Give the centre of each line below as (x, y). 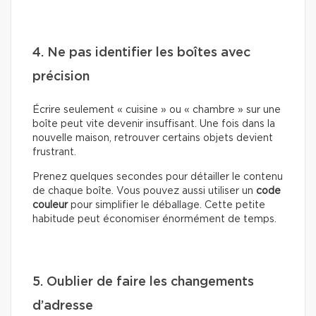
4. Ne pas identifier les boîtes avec (141, 53)
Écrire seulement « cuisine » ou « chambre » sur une (157, 110)
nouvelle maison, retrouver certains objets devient (153, 139)
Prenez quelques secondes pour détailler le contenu (158, 177)
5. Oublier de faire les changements (143, 282)
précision (61, 77)
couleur (50, 206)
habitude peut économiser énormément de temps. (154, 220)
